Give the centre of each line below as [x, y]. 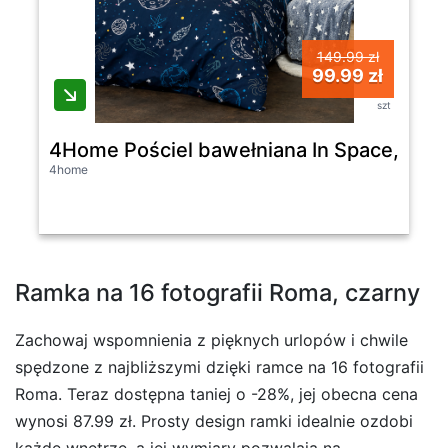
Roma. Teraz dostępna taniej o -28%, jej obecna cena [216, 393]
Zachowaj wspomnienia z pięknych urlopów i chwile [211, 339]
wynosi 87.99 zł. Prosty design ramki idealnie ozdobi [214, 420]
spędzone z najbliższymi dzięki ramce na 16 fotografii [219, 366]
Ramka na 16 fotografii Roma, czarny [217, 292]
